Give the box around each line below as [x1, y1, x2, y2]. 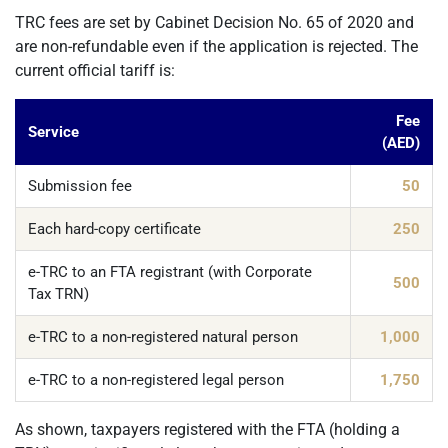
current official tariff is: [15, 61, 175, 80]
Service [28, 123, 79, 141]
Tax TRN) [28, 285, 89, 303]
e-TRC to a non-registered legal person [28, 371, 284, 389]
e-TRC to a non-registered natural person [28, 328, 298, 346]
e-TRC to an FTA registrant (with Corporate [28, 263, 312, 281]
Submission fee [28, 177, 132, 195]
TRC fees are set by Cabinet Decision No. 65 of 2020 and [15, 13, 414, 32]
